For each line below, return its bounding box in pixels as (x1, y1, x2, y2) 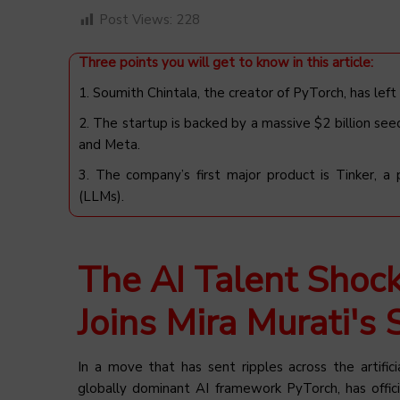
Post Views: (99, 11, 172, 29)
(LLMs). (79, 187, 124, 206)
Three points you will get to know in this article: (79, 54, 373, 72)
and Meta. (79, 136, 140, 154)
